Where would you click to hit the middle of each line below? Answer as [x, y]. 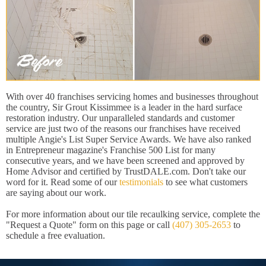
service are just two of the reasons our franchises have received [123, 129]
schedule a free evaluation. [56, 236]
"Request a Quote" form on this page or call [89, 225]
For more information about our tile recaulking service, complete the [133, 214]
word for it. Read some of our [63, 182]
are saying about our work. [56, 193]
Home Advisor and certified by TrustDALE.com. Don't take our [126, 172]
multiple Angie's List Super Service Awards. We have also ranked [129, 140]
